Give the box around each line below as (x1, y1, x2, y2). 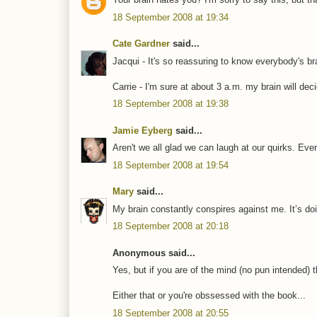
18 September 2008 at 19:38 (113, 98, 229, 110)
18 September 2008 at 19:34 (113, 11, 229, 23)
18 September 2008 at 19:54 (113, 159, 229, 171)
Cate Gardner (113, 38, 170, 50)
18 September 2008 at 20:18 (113, 221, 229, 232)
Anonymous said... (113, 247, 195, 258)
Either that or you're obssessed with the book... (113, 290, 306, 301)
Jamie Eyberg (113, 125, 173, 136)
